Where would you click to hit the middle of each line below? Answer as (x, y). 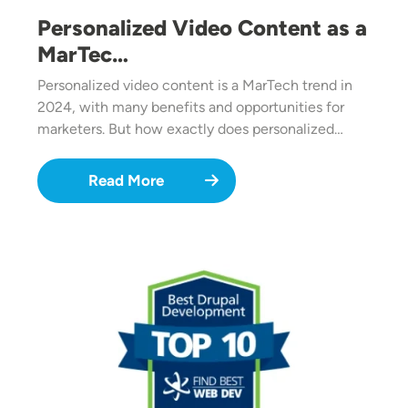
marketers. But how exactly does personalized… (190, 128)
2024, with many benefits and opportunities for (191, 107)
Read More (126, 180)
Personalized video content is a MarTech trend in (195, 85)
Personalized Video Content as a (202, 27)
